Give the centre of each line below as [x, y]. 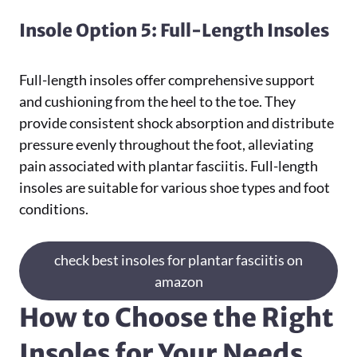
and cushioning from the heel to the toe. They [157, 101]
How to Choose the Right [177, 318]
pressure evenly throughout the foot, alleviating [166, 144]
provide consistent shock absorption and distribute [177, 123]
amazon [178, 281]
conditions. [54, 209]
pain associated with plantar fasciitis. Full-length [169, 166]
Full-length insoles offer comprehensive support [167, 80]
